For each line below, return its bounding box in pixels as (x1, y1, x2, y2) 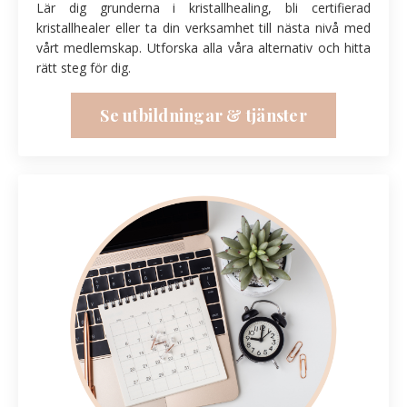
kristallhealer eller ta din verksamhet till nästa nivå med (36, 18, 371, 36)
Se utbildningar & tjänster (100, 104, 307, 126)
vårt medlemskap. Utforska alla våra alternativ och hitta (36, 38, 371, 56)
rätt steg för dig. (36, 58, 131, 76)
